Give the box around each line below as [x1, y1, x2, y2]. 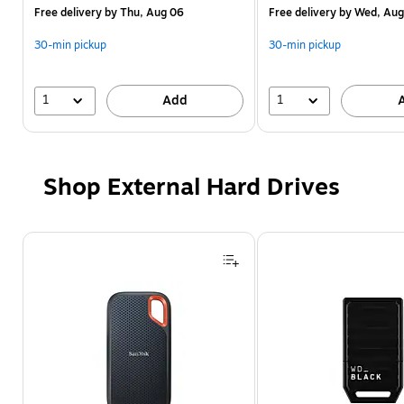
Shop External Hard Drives [43, 169, 340, 206]
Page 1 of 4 [21, 229, 85, 248]
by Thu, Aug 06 [102, 4, 184, 21]
